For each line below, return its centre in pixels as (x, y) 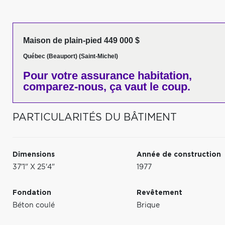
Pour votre (50, 76)
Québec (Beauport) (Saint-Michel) (71, 56)
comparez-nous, (65, 87)
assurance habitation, (135, 76)
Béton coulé (34, 205)
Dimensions (34, 155)
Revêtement (160, 193)
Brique (148, 205)
